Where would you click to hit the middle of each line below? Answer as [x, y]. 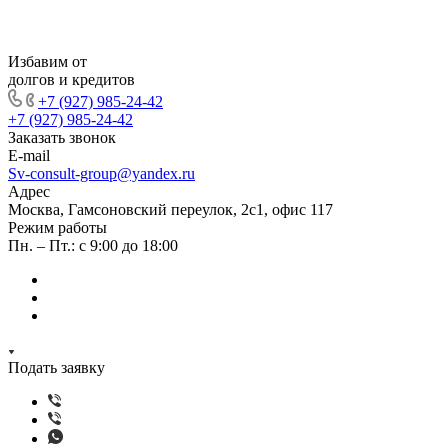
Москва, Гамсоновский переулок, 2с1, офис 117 [170, 209]
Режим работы [57, 227]
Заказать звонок [62, 137]
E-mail [29, 155]
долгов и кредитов [71, 79]
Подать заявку [56, 367]
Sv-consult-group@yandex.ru [101, 173]
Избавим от [47, 61]
